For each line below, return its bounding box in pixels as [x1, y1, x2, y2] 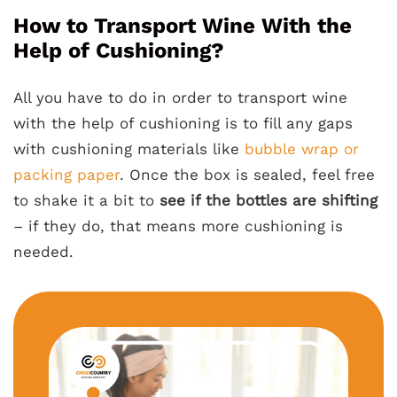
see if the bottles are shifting [160, 191, 378, 209]
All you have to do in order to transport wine [13, 88, 347, 106]
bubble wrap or [245, 139, 359, 158]
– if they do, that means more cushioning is [13, 216, 343, 235]
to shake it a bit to [13, 191, 160, 209]
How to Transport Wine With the [13, 12, 352, 38]
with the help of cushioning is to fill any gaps [13, 113, 353, 132]
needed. [13, 242, 74, 261]
